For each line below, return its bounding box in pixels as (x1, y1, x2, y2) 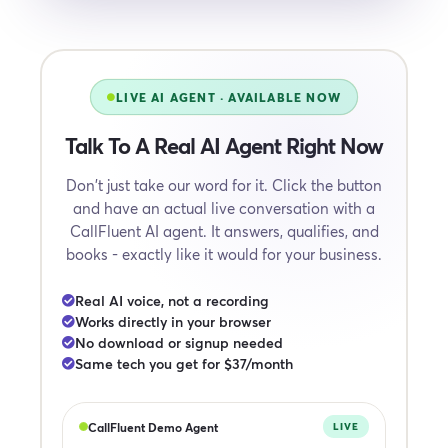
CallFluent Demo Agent (88, 418, 218, 435)
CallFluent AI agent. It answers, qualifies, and (69, 221, 379, 241)
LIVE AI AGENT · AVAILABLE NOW (116, 89, 341, 105)
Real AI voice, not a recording (75, 291, 269, 310)
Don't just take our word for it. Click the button (66, 175, 382, 195)
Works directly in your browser (75, 312, 271, 331)
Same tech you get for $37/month (75, 354, 293, 373)
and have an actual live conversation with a (73, 198, 375, 218)
